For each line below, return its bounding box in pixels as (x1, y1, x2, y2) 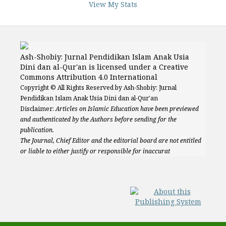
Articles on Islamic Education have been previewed (55, 104, 199, 113)
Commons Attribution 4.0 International (20, 72, 157, 82)
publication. (20, 126, 54, 134)
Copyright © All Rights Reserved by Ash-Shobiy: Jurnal (20, 83, 177, 92)
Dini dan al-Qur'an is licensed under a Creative (20, 62, 188, 72)
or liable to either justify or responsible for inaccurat (20, 147, 170, 155)
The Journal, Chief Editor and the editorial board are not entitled (20, 136, 201, 145)
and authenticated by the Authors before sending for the (20, 115, 177, 124)
